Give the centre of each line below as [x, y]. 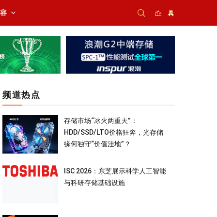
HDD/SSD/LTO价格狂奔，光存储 [113, 132]
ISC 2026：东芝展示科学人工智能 [115, 171]
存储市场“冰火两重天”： [101, 120]
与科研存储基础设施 [94, 182]
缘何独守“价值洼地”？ [97, 144]
